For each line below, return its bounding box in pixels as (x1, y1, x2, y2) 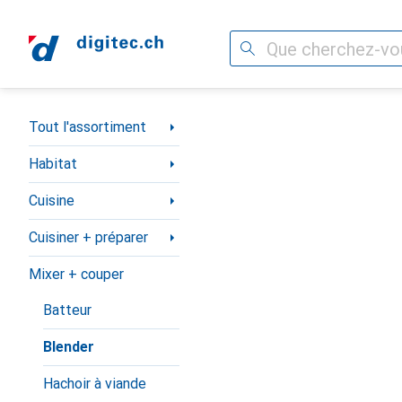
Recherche (230, 39, 296, 57)
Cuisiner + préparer (29, 229, 148, 246)
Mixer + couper (29, 266, 124, 283)
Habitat (29, 155, 77, 172)
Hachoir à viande (43, 375, 146, 392)
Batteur (43, 301, 92, 319)
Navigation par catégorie (29, 111, 185, 128)
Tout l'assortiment (29, 118, 146, 135)
